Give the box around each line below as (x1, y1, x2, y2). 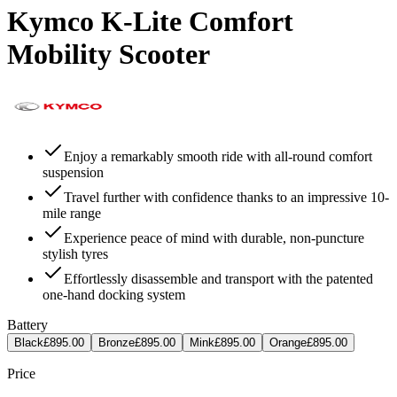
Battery (7, 316, 48, 332)
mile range (43, 205, 101, 221)
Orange (269, 335, 307, 349)
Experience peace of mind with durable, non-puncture (64, 230, 364, 245)
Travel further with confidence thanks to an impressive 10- (64, 189, 389, 205)
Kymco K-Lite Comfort (7, 5, 293, 38)
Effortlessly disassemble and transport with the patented (64, 270, 373, 286)
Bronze (98, 335, 135, 349)
